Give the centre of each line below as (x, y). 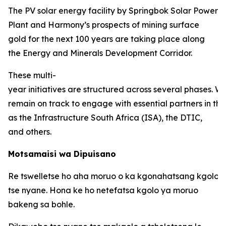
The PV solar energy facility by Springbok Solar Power (113, 11)
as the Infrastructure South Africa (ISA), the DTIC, (105, 118)
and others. (30, 132)
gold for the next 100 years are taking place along (106, 39)
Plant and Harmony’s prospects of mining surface (104, 25)
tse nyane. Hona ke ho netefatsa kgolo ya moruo (103, 190)
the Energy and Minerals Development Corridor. (100, 53)
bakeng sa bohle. (41, 204)
